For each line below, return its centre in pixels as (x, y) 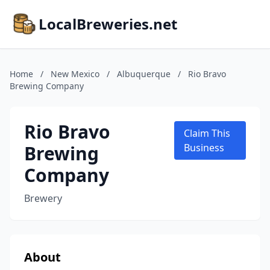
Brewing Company (47, 86)
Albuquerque (144, 74)
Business (204, 148)
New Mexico (75, 74)
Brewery (43, 198)
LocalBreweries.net (108, 24)
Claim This (207, 133)
